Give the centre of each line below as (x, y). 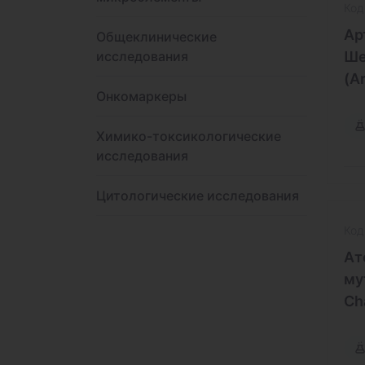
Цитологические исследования (198, 196)
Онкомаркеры (141, 96)
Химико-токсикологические (189, 136)
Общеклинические (156, 37)
